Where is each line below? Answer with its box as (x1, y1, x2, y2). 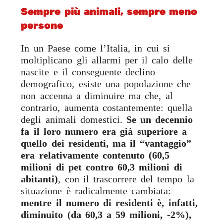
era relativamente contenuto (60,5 (21, 150, 170, 161)
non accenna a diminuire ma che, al (21, 90, 173, 102)
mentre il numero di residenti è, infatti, (21, 197, 198, 209)
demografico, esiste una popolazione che (21, 78, 191, 90)
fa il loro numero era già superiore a (21, 126, 187, 137)
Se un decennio (126, 114, 193, 125)
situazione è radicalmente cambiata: (21, 185, 171, 197)
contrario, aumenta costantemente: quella (21, 102, 193, 113)
